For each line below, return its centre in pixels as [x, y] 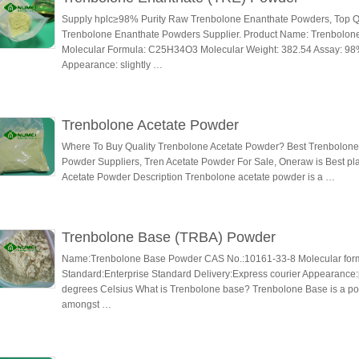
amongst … [87, 305]
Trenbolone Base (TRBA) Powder [169, 237]
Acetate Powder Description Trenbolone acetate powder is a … [198, 177]
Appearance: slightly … [112, 65]
